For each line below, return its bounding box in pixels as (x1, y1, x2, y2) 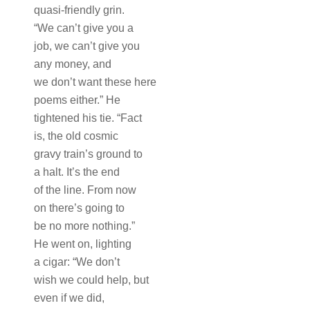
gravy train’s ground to (33, 148, 143, 160)
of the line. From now (33, 184, 136, 196)
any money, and (33, 58, 111, 70)
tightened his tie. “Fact (33, 112, 142, 124)
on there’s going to (33, 202, 125, 214)
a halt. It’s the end (33, 166, 120, 178)
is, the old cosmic (33, 130, 118, 142)
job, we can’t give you (33, 40, 140, 52)
